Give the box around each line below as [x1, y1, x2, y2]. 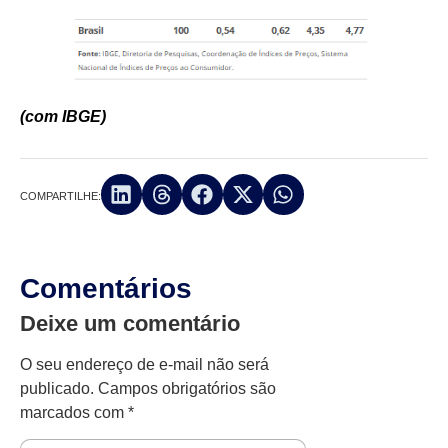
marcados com [20, 403, 128, 421]
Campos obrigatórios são [98, 379, 276, 397]
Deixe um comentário [20, 310, 240, 336]
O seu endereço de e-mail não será [20, 355, 269, 373]
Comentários [20, 272, 192, 304]
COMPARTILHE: [20, 189, 101, 202]
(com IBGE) [20, 108, 106, 126]
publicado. [20, 379, 94, 397]
